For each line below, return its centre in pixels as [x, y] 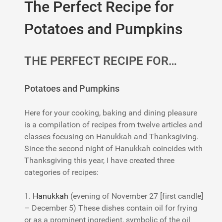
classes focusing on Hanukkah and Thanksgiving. [111, 137]
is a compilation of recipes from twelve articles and [113, 125]
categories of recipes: [61, 172]
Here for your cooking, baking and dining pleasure [111, 113]
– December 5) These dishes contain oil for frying [111, 208]
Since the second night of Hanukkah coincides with [113, 149]
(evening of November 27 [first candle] [136, 196]
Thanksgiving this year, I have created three [99, 161]
